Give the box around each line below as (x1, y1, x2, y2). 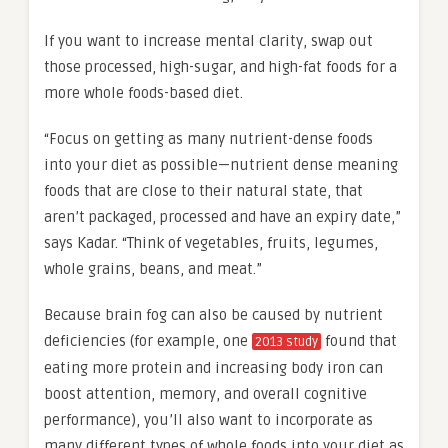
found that (321, 332, 397, 351)
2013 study (255, 334, 318, 351)
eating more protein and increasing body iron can (44, 359, 383, 378)
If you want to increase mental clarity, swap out (44, 32, 373, 51)
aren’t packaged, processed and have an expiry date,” (44, 208, 401, 227)
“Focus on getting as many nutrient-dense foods (44, 130, 373, 149)
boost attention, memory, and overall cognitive (44, 385, 367, 404)
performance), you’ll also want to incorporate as (44, 411, 373, 430)
